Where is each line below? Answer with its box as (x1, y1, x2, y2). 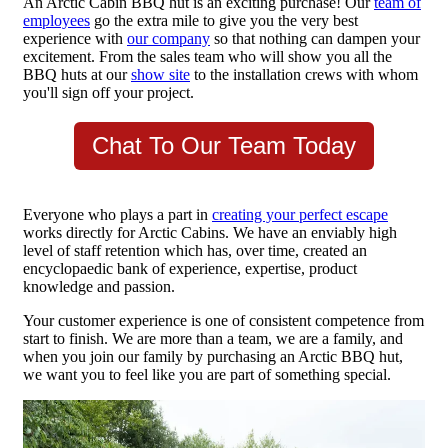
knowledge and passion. (23, 278, 175, 296)
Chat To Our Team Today (92, 132, 356, 160)
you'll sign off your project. (23, 84, 194, 102)
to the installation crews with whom (190, 66, 418, 84)
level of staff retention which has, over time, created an (23, 242, 367, 260)
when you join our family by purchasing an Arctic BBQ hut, (23, 348, 403, 366)
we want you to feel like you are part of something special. (23, 366, 391, 384)
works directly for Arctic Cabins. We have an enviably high (23, 224, 397, 242)
